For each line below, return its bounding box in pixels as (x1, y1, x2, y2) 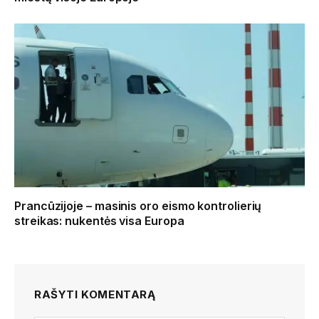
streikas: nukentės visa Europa (14, 213, 184, 228)
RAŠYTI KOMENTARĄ (34, 287, 156, 301)
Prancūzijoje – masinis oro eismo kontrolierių (14, 198, 262, 213)
